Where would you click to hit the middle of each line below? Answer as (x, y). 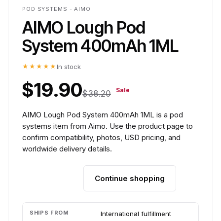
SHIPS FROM (49, 213)
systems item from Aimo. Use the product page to (108, 126)
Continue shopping (130, 178)
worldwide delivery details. (67, 149)
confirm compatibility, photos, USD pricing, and (101, 137)
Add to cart (53, 178)
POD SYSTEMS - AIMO (56, 9)
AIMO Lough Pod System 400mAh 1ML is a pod (103, 115)
